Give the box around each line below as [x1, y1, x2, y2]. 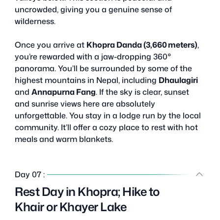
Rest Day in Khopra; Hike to [15, 183, 160, 200]
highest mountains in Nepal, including [15, 74, 159, 85]
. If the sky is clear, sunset [96, 86, 189, 97]
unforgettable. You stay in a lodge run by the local [15, 110, 201, 121]
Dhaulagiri [159, 74, 198, 85]
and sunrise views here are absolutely [15, 98, 155, 109]
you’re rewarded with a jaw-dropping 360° [15, 51, 171, 62]
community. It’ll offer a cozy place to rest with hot [15, 121, 198, 133]
